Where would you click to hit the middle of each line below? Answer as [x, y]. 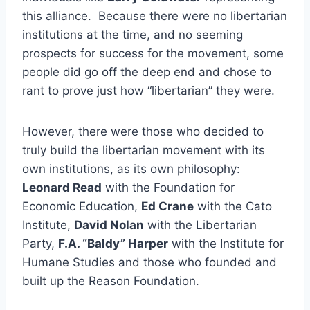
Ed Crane [167, 206]
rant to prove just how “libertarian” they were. [148, 90]
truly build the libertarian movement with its [144, 150]
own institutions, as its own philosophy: [131, 168]
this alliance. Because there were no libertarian [155, 16]
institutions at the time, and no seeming [133, 34]
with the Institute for [226, 243]
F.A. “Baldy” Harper [113, 243]
